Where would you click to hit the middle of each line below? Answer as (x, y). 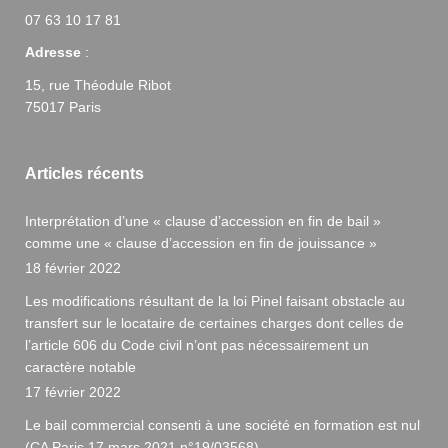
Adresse (55, 51)
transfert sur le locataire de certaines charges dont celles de (214, 322)
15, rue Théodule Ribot (98, 84)
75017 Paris (63, 106)
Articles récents (84, 173)
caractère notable (80, 366)
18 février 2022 (73, 267)
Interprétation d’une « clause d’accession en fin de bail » (203, 220)
